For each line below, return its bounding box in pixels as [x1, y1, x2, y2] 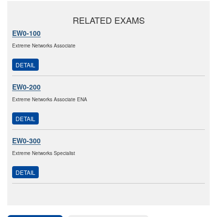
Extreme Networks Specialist [12, 150, 75, 157]
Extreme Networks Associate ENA [12, 96, 87, 103]
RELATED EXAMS [72, 14, 145, 27]
